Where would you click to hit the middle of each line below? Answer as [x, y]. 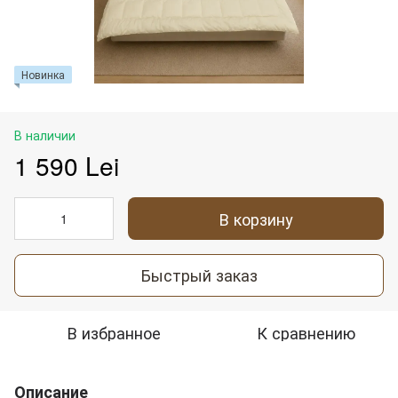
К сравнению [306, 332]
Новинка [43, 74]
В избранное [114, 332]
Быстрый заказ [199, 275]
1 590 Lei [67, 165]
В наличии [45, 135]
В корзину [256, 218]
